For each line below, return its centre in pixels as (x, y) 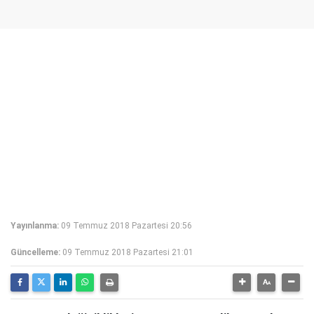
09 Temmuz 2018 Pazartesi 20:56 (127, 226)
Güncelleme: (35, 252)
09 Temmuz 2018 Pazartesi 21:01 (128, 252)
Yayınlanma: (35, 226)
